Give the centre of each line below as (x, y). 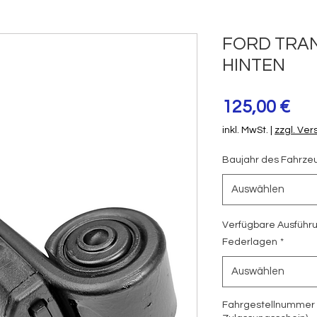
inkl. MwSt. (245, 131)
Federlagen (250, 242)
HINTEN (254, 65)
